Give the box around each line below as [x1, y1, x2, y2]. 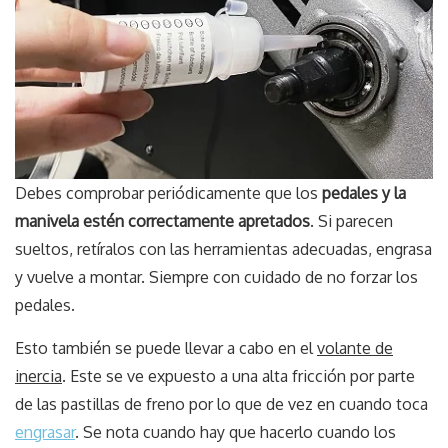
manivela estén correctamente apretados [15, 211, 310, 232]
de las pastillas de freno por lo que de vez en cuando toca [15, 394, 428, 415]
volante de [317, 338, 393, 359]
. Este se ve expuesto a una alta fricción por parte [62, 366, 415, 387]
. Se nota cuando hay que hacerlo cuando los [75, 422, 396, 443]
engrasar [15, 422, 75, 443]
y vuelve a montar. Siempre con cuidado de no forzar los [15, 267, 418, 288]
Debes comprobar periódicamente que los [15, 183, 318, 204]
